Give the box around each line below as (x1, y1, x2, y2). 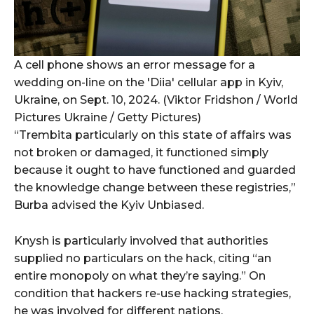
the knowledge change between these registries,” (14, 181, 296, 195)
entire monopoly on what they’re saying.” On (14, 269, 266, 283)
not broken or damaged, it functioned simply (14, 146, 268, 160)
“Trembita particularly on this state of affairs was (14, 128, 292, 142)
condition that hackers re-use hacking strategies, (14, 287, 291, 301)
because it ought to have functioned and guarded (14, 163, 296, 177)
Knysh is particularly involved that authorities (14, 234, 268, 248)
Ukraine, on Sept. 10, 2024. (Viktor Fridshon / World (14, 93, 298, 107)
